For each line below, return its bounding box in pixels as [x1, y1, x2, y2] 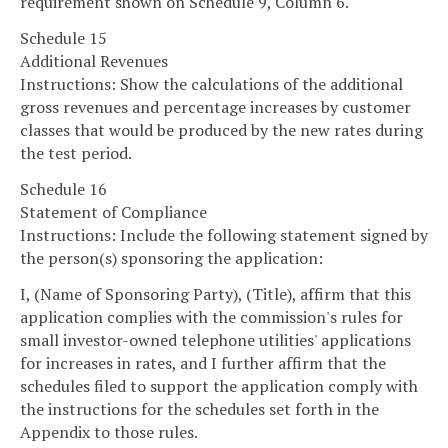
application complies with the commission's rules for [20, 305, 403, 328]
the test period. [20, 142, 132, 165]
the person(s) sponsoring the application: [20, 247, 323, 270]
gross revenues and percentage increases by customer [20, 96, 411, 119]
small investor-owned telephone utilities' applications [20, 328, 411, 351]
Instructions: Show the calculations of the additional [20, 73, 403, 96]
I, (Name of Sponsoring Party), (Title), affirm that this [20, 282, 411, 305]
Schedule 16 [20, 178, 107, 201]
